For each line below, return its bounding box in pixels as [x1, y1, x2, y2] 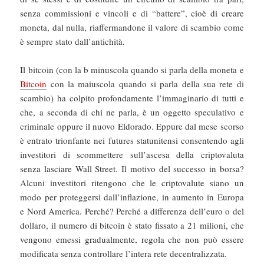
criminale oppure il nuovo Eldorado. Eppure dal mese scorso [20, 120, 244, 132]
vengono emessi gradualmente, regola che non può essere [20, 233, 244, 245]
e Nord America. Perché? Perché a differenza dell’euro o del [20, 204, 244, 217]
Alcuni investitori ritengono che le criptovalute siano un [20, 176, 244, 189]
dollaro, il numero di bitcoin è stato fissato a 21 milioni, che [20, 219, 244, 231]
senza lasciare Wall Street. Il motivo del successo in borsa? [20, 162, 244, 174]
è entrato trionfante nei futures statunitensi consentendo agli [20, 134, 244, 146]
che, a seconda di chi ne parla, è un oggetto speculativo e [20, 105, 244, 118]
